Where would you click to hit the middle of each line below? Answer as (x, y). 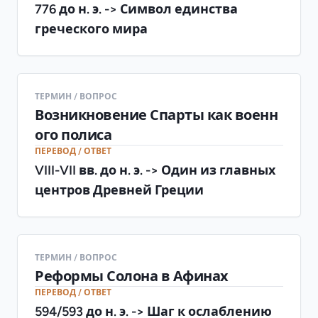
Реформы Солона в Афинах (132, 276)
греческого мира (91, 28)
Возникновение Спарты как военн (156, 115)
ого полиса (73, 135)
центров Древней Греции (119, 190)
